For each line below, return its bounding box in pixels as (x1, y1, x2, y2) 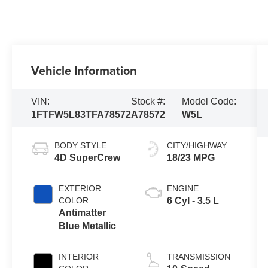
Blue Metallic (59, 221, 117, 232)
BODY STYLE (54, 141, 107, 151)
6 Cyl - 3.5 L (166, 196, 219, 206)
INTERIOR (59, 252, 99, 262)
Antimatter (59, 208, 106, 218)
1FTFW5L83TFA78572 (31, 109, 132, 120)
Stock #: (131, 96, 166, 107)
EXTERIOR (59, 184, 102, 194)
